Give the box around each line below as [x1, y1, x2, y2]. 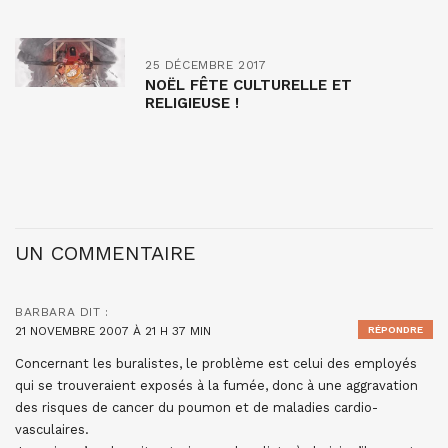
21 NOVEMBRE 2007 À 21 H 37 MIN [15, 324, 211, 338]
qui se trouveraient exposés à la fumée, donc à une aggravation [15, 378, 418, 393]
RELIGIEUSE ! [145, 94, 239, 112]
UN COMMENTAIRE [15, 241, 196, 265]
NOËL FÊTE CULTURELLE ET [145, 76, 352, 94]
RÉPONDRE [368, 324, 423, 335]
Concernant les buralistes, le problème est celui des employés [15, 356, 417, 371]
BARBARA [15, 305, 76, 319]
